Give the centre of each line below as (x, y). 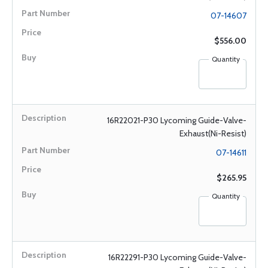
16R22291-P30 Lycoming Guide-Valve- (177, 257)
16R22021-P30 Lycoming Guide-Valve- (177, 120)
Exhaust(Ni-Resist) (213, 133)
